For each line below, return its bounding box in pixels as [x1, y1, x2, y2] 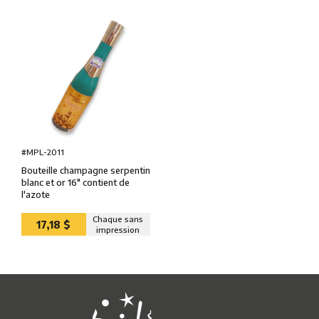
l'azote [21, 189, 50, 201]
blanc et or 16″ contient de [21, 177, 130, 189]
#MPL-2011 [21, 146, 64, 157]
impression [96, 224, 140, 236]
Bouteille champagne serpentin [21, 164, 150, 177]
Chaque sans [93, 214, 144, 225]
